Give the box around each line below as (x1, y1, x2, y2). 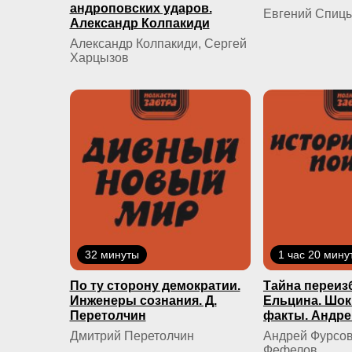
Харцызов (69, 50, 129, 64)
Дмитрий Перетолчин (69, 329, 194, 343)
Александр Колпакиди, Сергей (69, 36, 247, 50)
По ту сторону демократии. (69, 279, 240, 293)
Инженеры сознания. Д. (69, 294, 217, 308)
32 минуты (84, 248, 139, 262)
